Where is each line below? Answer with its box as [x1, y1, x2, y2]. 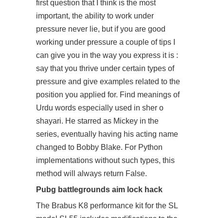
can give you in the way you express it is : [36, 51, 178, 59]
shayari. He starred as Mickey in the [36, 117, 159, 125]
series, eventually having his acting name [36, 130, 178, 138]
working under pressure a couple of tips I [36, 38, 175, 46]
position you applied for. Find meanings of [36, 91, 180, 99]
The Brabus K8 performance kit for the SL [36, 201, 178, 210]
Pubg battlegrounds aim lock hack [36, 185, 163, 194]
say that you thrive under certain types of [36, 64, 174, 73]
